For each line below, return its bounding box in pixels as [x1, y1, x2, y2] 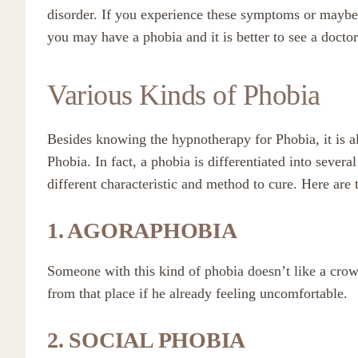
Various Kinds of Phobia [47, 79, 320, 111]
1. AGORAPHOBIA [47, 218, 237, 243]
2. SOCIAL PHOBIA [47, 328, 245, 352]
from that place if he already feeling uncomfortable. [47, 285, 348, 301]
